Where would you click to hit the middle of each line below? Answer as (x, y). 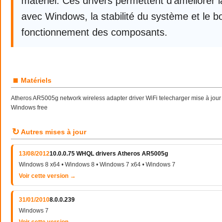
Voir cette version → (47, 176)
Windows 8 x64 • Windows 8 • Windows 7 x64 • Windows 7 (97, 165)
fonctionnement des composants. (94, 32)
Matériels (36, 80)
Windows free (29, 108)
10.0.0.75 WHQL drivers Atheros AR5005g (109, 154)
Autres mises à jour (54, 132)
